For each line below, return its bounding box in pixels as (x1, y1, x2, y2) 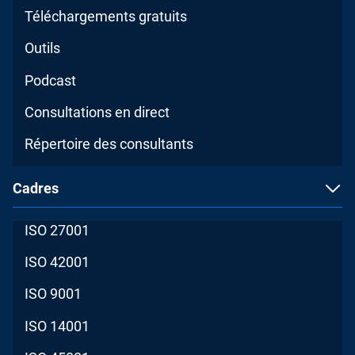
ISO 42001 (25, 254, 90, 271)
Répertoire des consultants (25, 135, 194, 152)
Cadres (13, 180, 59, 197)
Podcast (25, 71, 77, 89)
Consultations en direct (25, 103, 170, 120)
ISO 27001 (25, 222, 90, 239)
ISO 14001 (25, 317, 90, 334)
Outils (25, 40, 61, 57)
